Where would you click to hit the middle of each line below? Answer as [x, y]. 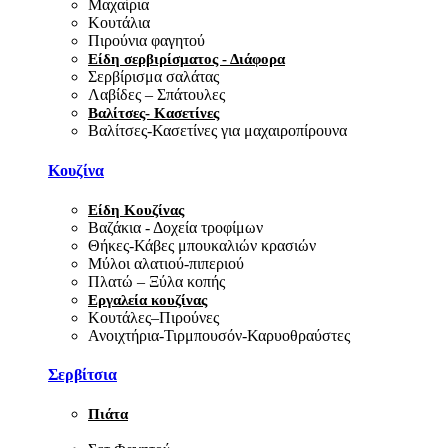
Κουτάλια [119, 23]
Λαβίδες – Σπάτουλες [156, 95]
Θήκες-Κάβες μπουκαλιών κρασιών [202, 245]
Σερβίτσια [82, 375]
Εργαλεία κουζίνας [147, 299]
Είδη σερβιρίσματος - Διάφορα [186, 59]
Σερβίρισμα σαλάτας [153, 77]
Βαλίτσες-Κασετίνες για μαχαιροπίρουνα [217, 131]
